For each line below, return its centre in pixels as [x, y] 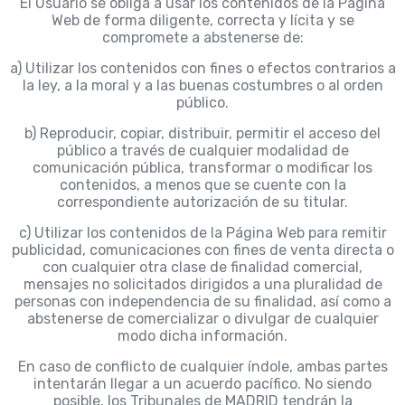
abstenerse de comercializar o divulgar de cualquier [202, 319]
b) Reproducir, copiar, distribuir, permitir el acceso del [202, 134]
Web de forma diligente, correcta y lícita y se [202, 21]
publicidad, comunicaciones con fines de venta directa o [202, 250]
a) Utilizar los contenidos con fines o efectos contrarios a [202, 69]
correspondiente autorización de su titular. [202, 202]
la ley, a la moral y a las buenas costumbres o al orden [202, 86]
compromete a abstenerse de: [202, 38]
